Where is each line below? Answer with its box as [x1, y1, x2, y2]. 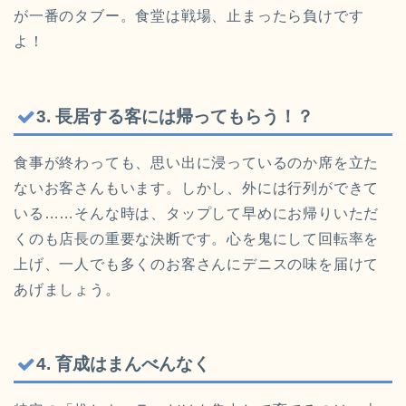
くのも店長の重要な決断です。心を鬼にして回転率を [14, 230, 380, 246]
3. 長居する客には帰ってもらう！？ [36, 106, 314, 126]
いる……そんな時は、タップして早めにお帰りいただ [14, 205, 380, 221]
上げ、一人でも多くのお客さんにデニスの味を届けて [14, 256, 380, 272]
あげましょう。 [14, 281, 121, 297]
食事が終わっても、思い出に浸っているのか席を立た [14, 154, 380, 170]
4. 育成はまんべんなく [36, 354, 210, 374]
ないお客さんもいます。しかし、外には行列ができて [14, 179, 380, 196]
